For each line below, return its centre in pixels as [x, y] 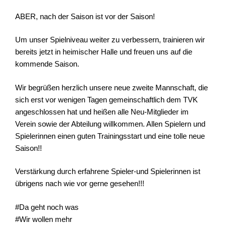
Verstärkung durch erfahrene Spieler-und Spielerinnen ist [108, 172]
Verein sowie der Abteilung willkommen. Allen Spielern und [110, 124]
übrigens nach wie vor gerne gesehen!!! [80, 184]
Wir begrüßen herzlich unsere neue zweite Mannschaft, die [111, 87]
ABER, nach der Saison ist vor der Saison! [85, 16]
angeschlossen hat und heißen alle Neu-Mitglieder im [102, 111]
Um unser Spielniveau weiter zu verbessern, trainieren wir [110, 40]
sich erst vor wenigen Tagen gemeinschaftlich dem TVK [106, 99]
